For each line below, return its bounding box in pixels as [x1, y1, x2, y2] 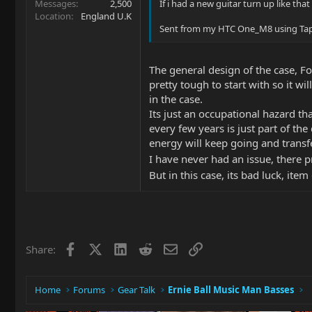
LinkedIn [126, 240, 169, 255]
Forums [73, 283, 106, 296]
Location [35, 9, 71, 22]
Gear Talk [118, 283, 156, 296]
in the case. [149, 91, 203, 106]
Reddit [151, 240, 182, 255]
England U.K [81, 9, 132, 22]
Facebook [76, 240, 123, 255]
